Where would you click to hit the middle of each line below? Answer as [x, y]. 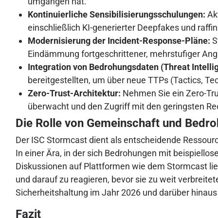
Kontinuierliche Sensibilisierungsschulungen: [117, 15]
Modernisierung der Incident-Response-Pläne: [119, 41]
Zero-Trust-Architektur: [74, 93]
